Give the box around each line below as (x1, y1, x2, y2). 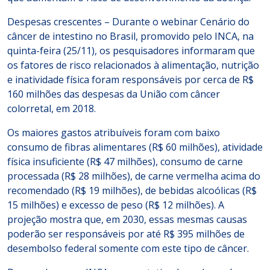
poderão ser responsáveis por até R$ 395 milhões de (7, 227, 245, 240)
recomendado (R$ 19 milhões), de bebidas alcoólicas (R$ (7, 184, 257, 197)
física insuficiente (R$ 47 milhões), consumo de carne (7, 155, 243, 168)
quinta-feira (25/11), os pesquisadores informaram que (7, 44, 255, 57)
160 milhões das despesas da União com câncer (7, 87, 220, 101)
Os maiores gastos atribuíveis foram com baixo (7, 126, 220, 139)
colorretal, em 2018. (7, 102, 96, 115)
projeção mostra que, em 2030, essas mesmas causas (7, 213, 247, 226)
